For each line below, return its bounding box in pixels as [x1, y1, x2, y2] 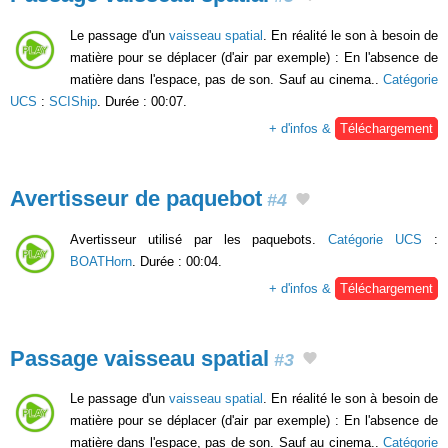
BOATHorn [70, 253, 132, 269]
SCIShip [49, 93, 97, 109]
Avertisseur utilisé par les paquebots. [70, 231, 329, 247]
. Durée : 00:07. [97, 93, 187, 109]
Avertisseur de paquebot [10, 185, 262, 211]
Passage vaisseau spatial [10, 345, 269, 371]
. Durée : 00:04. [132, 253, 222, 269]
